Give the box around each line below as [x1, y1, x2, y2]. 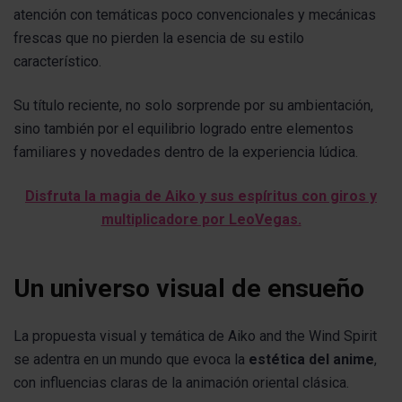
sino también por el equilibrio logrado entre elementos [13, 120, 354, 138]
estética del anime [249, 350, 374, 368]
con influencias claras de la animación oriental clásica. [13, 373, 349, 391]
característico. [13, 52, 101, 70]
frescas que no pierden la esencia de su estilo [13, 29, 304, 47]
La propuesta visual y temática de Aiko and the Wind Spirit [13, 327, 377, 345]
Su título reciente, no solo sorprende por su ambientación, [13, 97, 373, 115]
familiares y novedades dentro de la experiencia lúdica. [13, 144, 358, 162]
